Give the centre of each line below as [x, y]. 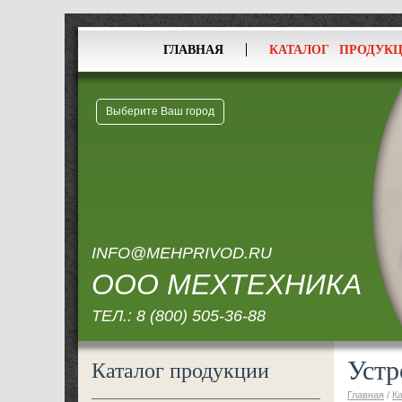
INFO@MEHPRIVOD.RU [182, 253]
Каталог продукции [180, 370]
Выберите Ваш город [160, 111]
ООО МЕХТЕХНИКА [227, 284]
